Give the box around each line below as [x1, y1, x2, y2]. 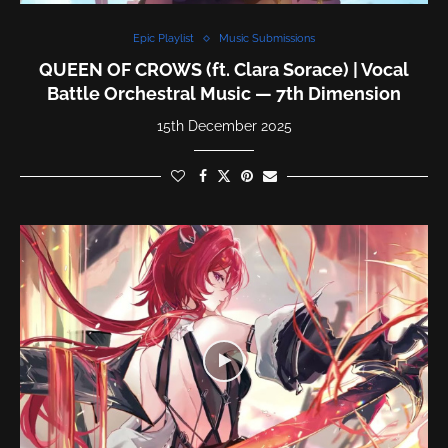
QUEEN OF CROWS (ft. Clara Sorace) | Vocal [39, 59, 409, 80]
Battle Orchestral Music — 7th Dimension [47, 83, 401, 104]
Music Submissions [219, 32, 315, 45]
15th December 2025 [156, 118, 292, 134]
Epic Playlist [133, 32, 194, 45]
